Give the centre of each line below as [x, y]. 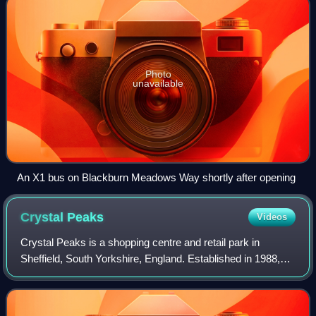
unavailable [158, 83]
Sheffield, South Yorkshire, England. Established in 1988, [151, 258]
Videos [272, 217]
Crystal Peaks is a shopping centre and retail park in [140, 242]
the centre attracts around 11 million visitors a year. [138, 274]
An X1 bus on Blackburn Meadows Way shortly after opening [156, 177]
